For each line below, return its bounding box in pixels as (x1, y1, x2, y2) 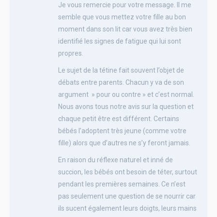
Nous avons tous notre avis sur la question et (58, 102, 194, 110)
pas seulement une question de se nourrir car (58, 192, 196, 200)
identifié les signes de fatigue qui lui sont (58, 37, 181, 45)
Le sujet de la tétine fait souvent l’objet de (58, 66, 184, 74)
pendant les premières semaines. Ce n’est (58, 180, 186, 188)
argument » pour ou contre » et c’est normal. (58, 90, 194, 98)
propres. (58, 49, 83, 57)
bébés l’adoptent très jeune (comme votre (58, 126, 186, 135)
